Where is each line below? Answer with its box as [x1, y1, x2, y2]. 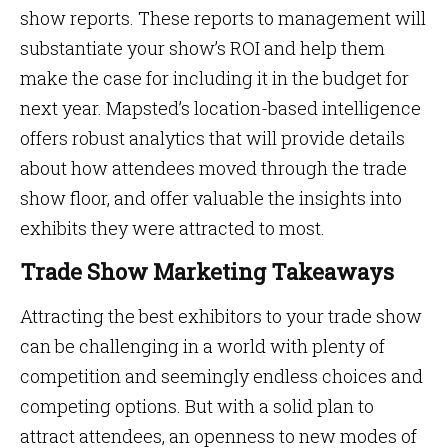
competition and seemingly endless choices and [20, 364, 423, 388]
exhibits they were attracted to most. [20, 216, 325, 240]
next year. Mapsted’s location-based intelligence [20, 96, 421, 120]
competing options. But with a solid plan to [20, 394, 374, 418]
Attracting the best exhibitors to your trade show [20, 304, 422, 328]
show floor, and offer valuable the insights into [20, 186, 402, 210]
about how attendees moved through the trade [20, 156, 407, 180]
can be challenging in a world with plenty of [20, 334, 385, 358]
